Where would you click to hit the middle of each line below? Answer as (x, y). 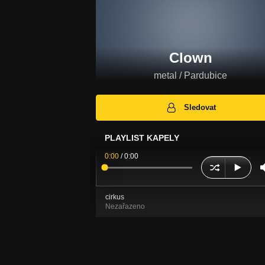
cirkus (115, 197)
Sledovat (200, 108)
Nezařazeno (125, 207)
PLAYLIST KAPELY (142, 138)
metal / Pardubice (190, 75)
